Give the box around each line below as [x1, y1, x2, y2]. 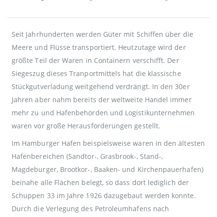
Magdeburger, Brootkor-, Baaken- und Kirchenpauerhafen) [12, 164, 203, 174]
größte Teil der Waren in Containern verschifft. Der [12, 55, 179, 65]
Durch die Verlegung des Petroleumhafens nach [12, 203, 170, 213]
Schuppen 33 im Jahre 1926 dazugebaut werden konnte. [12, 190, 196, 200]
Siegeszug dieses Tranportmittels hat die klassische [12, 68, 181, 78]
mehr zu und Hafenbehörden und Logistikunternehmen [12, 108, 195, 117]
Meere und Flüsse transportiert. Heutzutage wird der [12, 42, 186, 52]
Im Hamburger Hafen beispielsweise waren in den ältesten [12, 138, 205, 148]
